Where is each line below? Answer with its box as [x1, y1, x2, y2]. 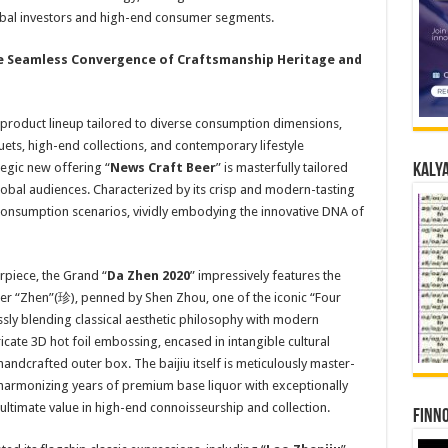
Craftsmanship [176, 52, 277, 67]
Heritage [276, 52, 338, 67]
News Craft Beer [109, 160, 216, 175]
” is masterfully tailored [215, 160, 348, 175]
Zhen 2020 [126, 268, 190, 283]
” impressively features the [189, 268, 341, 283]
